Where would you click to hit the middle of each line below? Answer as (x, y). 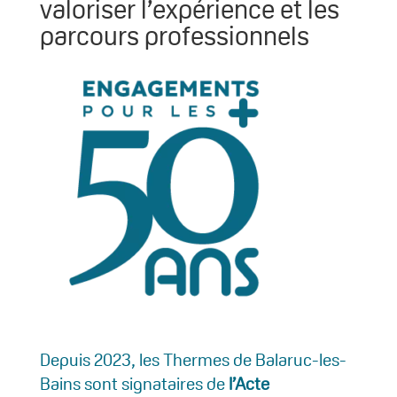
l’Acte (249, 383)
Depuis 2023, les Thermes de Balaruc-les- (193, 359)
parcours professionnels (174, 35)
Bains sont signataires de (134, 383)
